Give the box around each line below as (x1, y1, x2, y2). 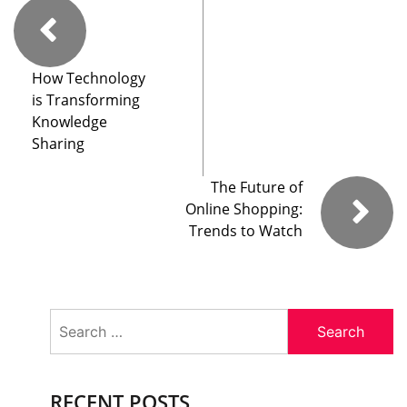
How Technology (32, 68, 145, 89)
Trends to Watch (189, 221, 303, 242)
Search (49, 309, 96, 330)
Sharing (32, 134, 84, 154)
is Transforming (32, 90, 140, 111)
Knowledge (32, 112, 107, 133)
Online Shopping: (185, 199, 303, 220)
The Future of (211, 177, 303, 198)
